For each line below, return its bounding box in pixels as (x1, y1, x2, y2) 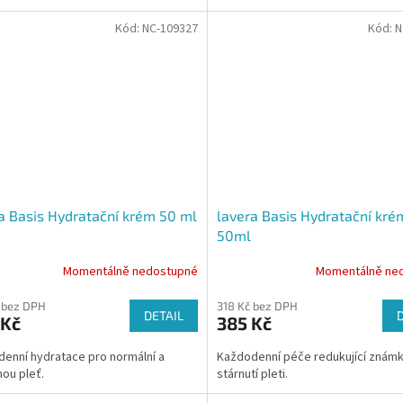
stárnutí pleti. (216, 364, 288, 383)
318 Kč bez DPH (216, 298, 298, 313)
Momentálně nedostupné (62, 263, 198, 282)
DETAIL (143, 307, 184, 323)
